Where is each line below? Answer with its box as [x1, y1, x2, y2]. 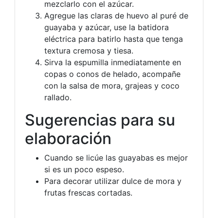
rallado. [44, 92, 72, 102]
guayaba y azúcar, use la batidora [44, 22, 169, 32]
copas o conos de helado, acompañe [44, 69, 181, 79]
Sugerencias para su [25, 110, 175, 129]
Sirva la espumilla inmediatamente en [44, 57, 181, 67]
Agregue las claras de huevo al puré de [44, 11, 188, 20]
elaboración [25, 129, 111, 148]
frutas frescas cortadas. [44, 188, 132, 198]
